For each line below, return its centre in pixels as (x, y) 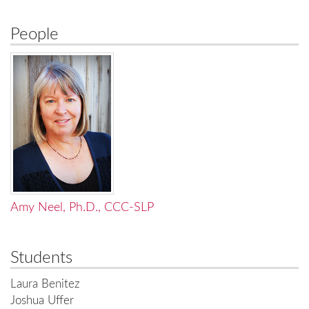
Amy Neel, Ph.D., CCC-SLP (82, 208)
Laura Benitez (45, 285)
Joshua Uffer (42, 301)
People (34, 34)
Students (41, 258)
